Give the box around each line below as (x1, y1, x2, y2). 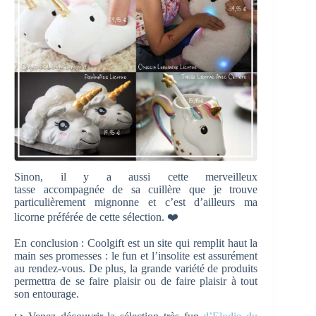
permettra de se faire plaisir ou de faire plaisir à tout (14, 274, 258, 287)
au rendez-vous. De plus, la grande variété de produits (14, 262, 258, 274)
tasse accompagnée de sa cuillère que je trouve (14, 183, 258, 195)
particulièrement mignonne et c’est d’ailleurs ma (14, 195, 258, 208)
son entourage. (14, 287, 79, 300)
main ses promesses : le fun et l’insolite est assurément (14, 249, 258, 262)
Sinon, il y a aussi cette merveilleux (14, 170, 258, 183)
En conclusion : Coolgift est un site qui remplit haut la (14, 236, 258, 249)
